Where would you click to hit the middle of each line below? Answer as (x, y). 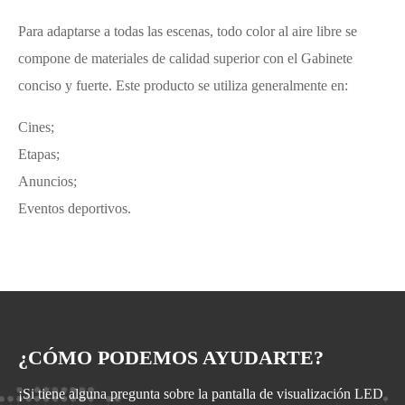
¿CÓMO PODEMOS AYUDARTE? (171, 357)
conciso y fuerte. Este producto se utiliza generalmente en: (183, 85)
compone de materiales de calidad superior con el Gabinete (185, 58)
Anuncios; (47, 181)
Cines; (36, 127)
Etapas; (39, 154)
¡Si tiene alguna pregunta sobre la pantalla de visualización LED (201, 393)
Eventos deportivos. (75, 208)
